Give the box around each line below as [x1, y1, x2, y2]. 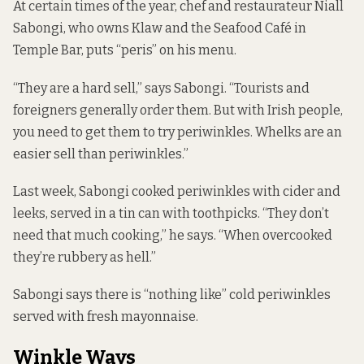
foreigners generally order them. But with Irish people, [13, 102, 343, 118]
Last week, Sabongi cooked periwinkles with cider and [13, 183, 340, 199]
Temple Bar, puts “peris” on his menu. [13, 42, 236, 58]
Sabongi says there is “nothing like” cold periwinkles [13, 286, 331, 302]
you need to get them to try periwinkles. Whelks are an [13, 123, 342, 140]
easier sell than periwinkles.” [13, 145, 188, 162]
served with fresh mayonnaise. [13, 308, 198, 324]
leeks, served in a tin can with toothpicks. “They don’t [13, 205, 329, 221]
